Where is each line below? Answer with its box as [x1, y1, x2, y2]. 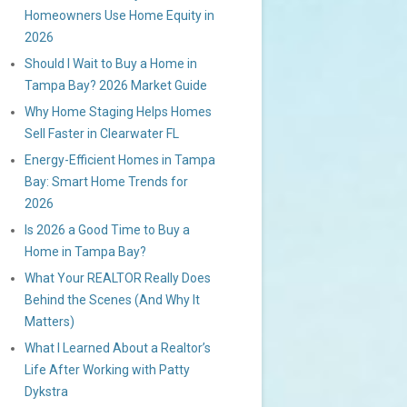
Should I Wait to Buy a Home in [25, 56, 197, 71]
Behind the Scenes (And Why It [25, 293, 200, 307]
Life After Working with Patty [25, 362, 190, 377]
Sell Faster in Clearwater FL [25, 126, 179, 141]
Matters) [25, 314, 74, 329]
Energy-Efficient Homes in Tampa [25, 153, 215, 167]
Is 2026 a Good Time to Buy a [25, 223, 190, 237]
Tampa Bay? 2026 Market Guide [25, 78, 207, 93]
